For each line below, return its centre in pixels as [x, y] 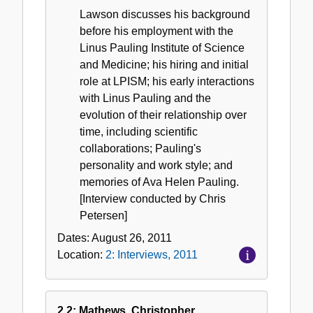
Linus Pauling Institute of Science [162, 48]
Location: [81, 254]
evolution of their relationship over [163, 115]
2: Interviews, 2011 [152, 254]
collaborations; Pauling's [140, 148]
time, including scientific [139, 131]
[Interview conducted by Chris [153, 198]
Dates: [74, 238]
